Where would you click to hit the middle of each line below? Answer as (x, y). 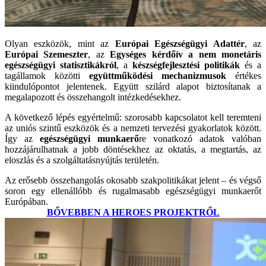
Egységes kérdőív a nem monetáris (186, 54)
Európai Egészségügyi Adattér (180, 43)
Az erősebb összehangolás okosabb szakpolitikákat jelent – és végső (133, 180)
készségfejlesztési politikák (186, 65)
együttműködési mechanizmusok (158, 75)
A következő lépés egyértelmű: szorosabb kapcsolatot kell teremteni (133, 117)
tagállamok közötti (47, 75)
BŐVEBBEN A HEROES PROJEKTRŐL (133, 212)
